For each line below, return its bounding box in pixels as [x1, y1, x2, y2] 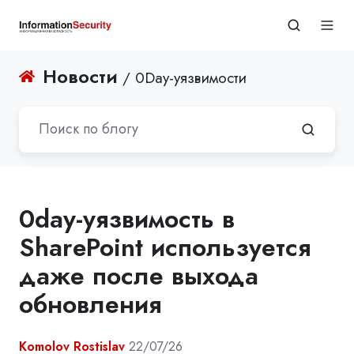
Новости [43, 62, 119, 90]
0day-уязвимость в [19, 200, 235, 237]
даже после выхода [19, 257, 258, 294]
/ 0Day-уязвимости [118, 67, 247, 88]
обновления [19, 285, 161, 322]
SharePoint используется [19, 228, 311, 265]
